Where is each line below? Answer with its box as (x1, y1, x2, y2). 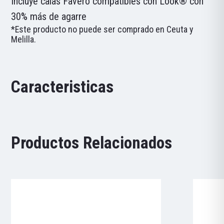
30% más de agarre (11, 10, 87, 22)
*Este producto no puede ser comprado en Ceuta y (11, 23, 193, 34)
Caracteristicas (11, 77, 114, 97)
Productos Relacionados (11, 132, 172, 152)
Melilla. (11, 33, 36, 44)
